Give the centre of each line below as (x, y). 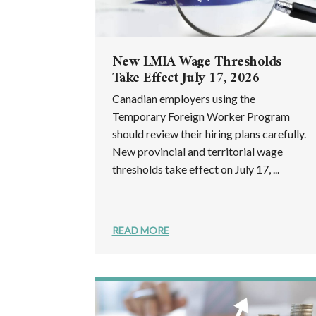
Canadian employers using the (183, 98)
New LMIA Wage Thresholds (196, 62)
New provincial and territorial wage (197, 151)
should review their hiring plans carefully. (209, 133)
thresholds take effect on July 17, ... (195, 169)
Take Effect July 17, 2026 (186, 78)
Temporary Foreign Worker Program (201, 116)
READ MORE (140, 230)
